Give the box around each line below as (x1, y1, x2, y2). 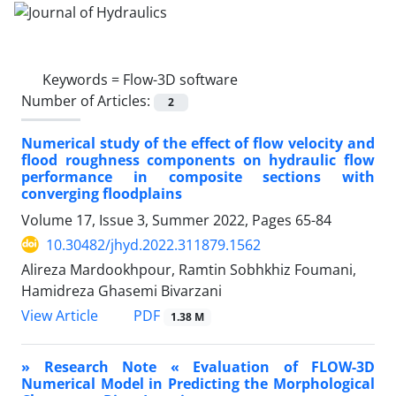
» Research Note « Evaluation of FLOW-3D (21, 357, 375, 377)
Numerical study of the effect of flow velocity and (21, 133, 375, 153)
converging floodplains (21, 183, 182, 203)
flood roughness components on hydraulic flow (21, 149, 375, 170)
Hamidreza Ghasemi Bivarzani (21, 280, 222, 301)
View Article (21, 306, 98, 325)
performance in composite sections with (21, 166, 375, 187)
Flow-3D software (123, 69, 238, 89)
